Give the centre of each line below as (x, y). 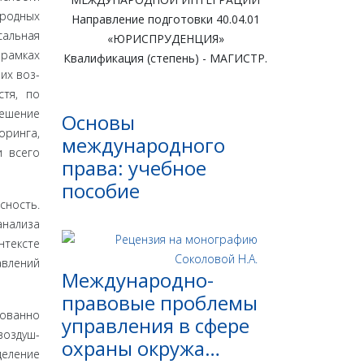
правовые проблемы (160, 303)
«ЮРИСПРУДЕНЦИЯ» (165, 39)
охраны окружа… (141, 349)
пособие (101, 191)
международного (143, 145)
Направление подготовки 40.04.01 (165, 19)
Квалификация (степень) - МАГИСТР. (165, 58)
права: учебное (134, 168)
